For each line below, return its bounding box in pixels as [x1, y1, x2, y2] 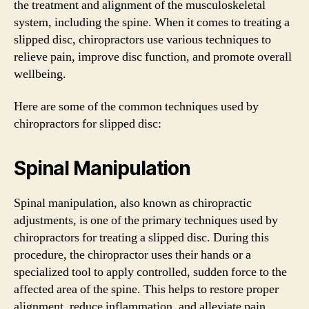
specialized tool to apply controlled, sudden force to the [14, 264, 287, 280]
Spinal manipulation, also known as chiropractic [14, 195, 252, 211]
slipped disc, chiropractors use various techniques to [14, 31, 271, 48]
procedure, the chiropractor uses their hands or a [14, 247, 251, 263]
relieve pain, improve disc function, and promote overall [14, 48, 292, 65]
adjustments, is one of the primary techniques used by [14, 212, 278, 228]
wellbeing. [14, 66, 66, 82]
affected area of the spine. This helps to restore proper [14, 281, 279, 297]
